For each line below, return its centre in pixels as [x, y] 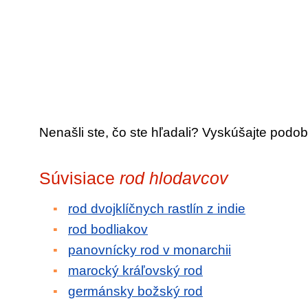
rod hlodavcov [174, 178]
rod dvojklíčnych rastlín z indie [157, 209]
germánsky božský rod [135, 291]
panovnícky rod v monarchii [150, 250]
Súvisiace [79, 178]
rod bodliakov [108, 229]
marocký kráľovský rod [135, 271]
